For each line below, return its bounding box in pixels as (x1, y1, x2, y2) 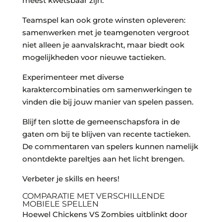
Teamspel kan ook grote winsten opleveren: (22, 15, 185, 25)
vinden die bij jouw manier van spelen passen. (22, 97, 193, 107)
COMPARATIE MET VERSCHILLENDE (22, 191, 165, 201)
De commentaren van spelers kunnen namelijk (22, 142, 198, 152)
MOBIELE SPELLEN (22, 199, 99, 209)
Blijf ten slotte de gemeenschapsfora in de (22, 117, 180, 127)
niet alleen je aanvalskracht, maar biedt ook (22, 40, 184, 50)
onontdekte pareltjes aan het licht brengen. (22, 154, 184, 164)
